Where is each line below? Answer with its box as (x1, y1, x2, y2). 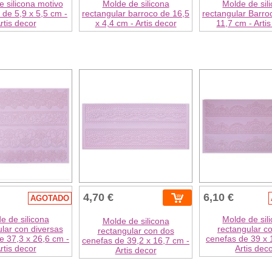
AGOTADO (30, 194, 70, 203)
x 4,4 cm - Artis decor (95, 18, 177, 28)
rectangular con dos (97, 226, 174, 236)
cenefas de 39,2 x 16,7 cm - (82, 236, 189, 246)
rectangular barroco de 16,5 (82, 8, 189, 18)
